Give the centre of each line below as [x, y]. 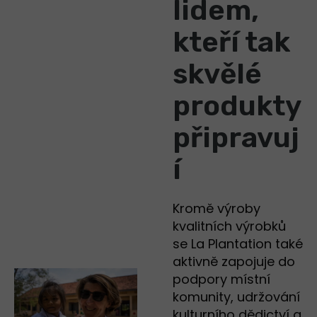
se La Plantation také [238, 244]
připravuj [236, 138]
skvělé [217, 74]
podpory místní [221, 279]
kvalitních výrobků [229, 226]
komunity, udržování [236, 297]
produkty [237, 106]
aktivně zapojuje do [234, 262]
